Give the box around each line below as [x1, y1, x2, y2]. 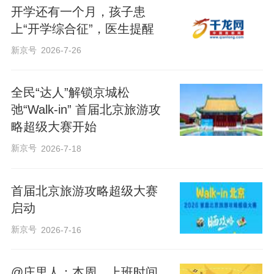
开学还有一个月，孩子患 [10, 4, 146, 18]
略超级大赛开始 [10, 120, 97, 134]
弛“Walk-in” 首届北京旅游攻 [10, 103, 161, 117]
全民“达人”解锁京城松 [10, 86, 130, 100]
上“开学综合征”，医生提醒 [10, 21, 154, 35]
